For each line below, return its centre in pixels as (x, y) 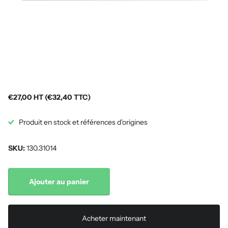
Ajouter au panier (59, 181)
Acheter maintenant (114, 219)
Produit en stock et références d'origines (83, 122)
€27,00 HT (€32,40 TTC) (49, 97)
